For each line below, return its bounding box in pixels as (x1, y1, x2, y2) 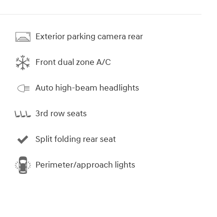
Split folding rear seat (35, 134, 116, 145)
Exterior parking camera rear (35, 31, 143, 43)
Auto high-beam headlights (35, 82, 139, 94)
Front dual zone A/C (35, 57, 111, 68)
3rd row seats (35, 108, 87, 120)
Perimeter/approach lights (35, 159, 135, 171)
